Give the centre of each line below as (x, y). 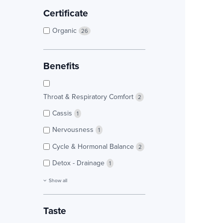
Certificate (66, 13)
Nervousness (74, 130)
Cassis (63, 113)
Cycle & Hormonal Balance (94, 146)
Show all (58, 180)
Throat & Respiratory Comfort (89, 97)
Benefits (61, 66)
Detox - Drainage (79, 163)
